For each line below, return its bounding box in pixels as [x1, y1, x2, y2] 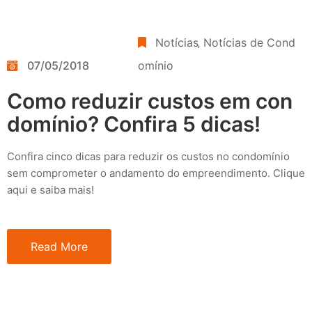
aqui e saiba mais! [7, 182, 94, 196]
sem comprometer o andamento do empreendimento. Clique [7, 166, 305, 180]
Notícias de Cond [203, 35, 296, 49]
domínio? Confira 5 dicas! [7, 111, 260, 136]
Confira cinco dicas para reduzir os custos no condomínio [7, 149, 290, 163]
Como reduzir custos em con [7, 88, 292, 114]
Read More [31, 239, 88, 253]
